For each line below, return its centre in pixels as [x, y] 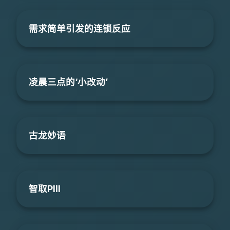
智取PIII [45, 189]
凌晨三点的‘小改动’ [68, 82]
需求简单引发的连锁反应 [80, 29]
